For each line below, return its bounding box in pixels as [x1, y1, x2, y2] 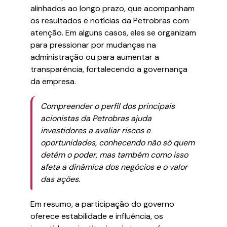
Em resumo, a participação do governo [30, 199, 174, 209]
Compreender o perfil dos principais [41, 101, 175, 111]
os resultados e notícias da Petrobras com [30, 15, 189, 26]
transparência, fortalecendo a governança [30, 64, 187, 74]
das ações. [41, 174, 80, 184]
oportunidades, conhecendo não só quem [41, 137, 195, 148]
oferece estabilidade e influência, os [30, 211, 163, 221]
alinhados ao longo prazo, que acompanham [30, 3, 195, 14]
